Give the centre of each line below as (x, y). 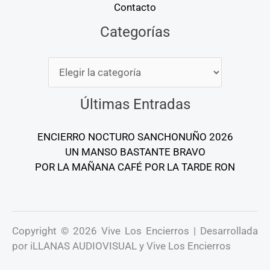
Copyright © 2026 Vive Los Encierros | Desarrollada (135, 231)
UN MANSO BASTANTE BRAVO (135, 152)
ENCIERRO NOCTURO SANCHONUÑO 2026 (135, 137)
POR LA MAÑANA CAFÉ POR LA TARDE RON (135, 167)
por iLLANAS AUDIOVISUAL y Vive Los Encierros (121, 246)
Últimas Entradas (135, 104)
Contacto (135, 8)
